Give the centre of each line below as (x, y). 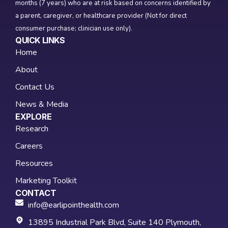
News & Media (42, 105)
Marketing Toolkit (46, 181)
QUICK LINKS (40, 40)
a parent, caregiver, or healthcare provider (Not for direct (101, 16)
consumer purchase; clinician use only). (74, 29)
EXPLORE (34, 117)
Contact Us (35, 87)
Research (32, 129)
